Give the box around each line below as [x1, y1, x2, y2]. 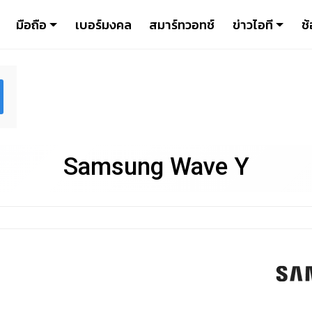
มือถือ [15, 15, 47, 34]
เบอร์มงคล [75, 15, 132, 34]
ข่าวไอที [232, 15, 273, 34]
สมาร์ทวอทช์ [149, 15, 215, 34]
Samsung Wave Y [63, 152, 249, 182]
